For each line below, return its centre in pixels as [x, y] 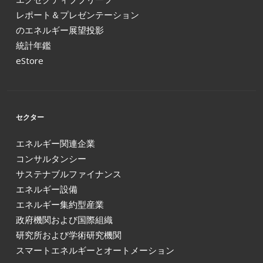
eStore [30, 61]
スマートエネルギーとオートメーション [95, 250]
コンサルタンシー [51, 159]
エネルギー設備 [47, 189]
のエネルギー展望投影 [60, 30]
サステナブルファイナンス [69, 174]
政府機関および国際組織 [64, 220]
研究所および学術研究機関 [69, 235]
